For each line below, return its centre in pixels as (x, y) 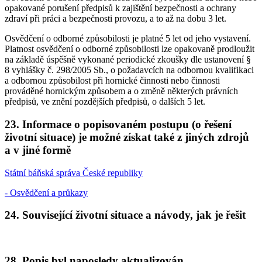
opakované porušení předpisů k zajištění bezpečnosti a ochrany (120, 8)
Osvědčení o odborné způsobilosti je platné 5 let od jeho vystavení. (128, 39)
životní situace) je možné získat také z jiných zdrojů (127, 137)
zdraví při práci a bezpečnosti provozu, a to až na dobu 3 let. (116, 19)
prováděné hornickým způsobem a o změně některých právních (121, 91)
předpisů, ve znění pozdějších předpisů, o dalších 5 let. (105, 102)
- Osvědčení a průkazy (46, 192)
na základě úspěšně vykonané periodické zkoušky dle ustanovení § (128, 60)
